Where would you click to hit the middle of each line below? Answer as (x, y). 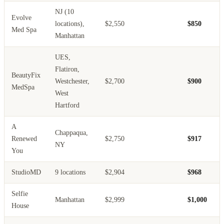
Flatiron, (67, 69)
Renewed (24, 139)
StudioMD (26, 172)
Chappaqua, (71, 133)
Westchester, (72, 81)
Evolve (21, 18)
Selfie (20, 194)
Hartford (67, 105)
